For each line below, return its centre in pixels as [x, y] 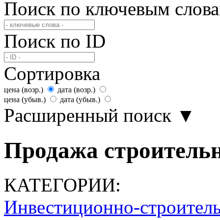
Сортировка [52, 74]
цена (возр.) [24, 90]
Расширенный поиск [88, 115]
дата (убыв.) [80, 100]
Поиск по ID [55, 41]
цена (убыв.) [25, 100]
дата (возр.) [76, 90]
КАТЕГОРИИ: [62, 185]
